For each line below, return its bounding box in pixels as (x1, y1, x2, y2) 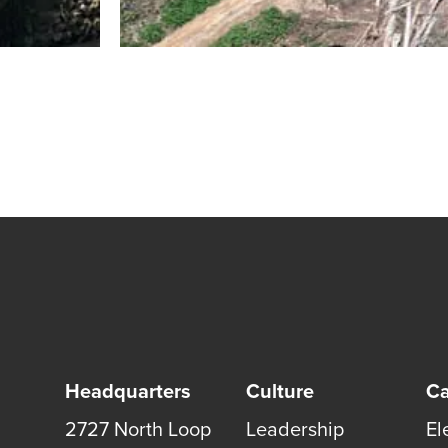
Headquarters (65, 376, 191, 406)
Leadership (245, 414, 344, 444)
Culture (245, 376, 314, 406)
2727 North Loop (65, 414, 211, 444)
